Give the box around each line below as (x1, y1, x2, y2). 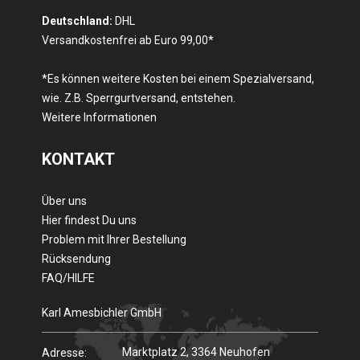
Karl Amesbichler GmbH (42, 306, 162, 319)
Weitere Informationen (42, 111, 157, 124)
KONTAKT (42, 149, 116, 169)
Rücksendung (42, 252, 112, 265)
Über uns (42, 194, 88, 207)
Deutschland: (42, 14, 116, 27)
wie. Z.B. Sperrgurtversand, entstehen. (42, 92, 236, 104)
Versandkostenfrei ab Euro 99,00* (42, 34, 215, 47)
